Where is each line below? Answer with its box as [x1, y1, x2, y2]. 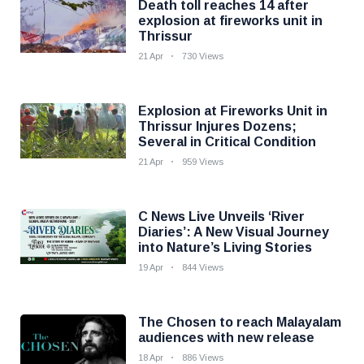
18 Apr [138, 353, 163, 362]
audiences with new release [138, 331, 314, 344]
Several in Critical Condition [138, 135, 316, 149]
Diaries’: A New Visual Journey [138, 225, 329, 239]
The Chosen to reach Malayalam [138, 315, 341, 329]
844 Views [182, 262, 223, 272]
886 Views [182, 353, 223, 362]
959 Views [182, 157, 223, 167]
